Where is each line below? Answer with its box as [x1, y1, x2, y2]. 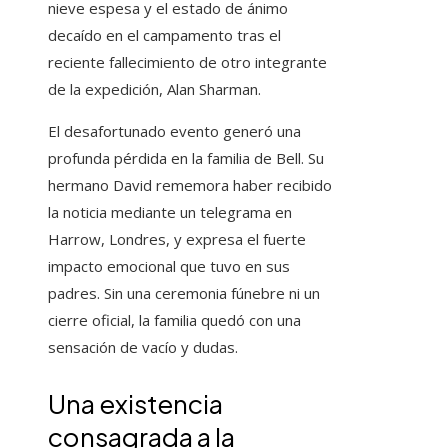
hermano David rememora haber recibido [48, 175, 332, 196]
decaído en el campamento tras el [48, 25, 281, 46]
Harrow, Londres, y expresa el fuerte [48, 229, 306, 250]
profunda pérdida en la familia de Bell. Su [48, 148, 324, 169]
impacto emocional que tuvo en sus [48, 256, 290, 277]
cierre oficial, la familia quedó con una [48, 310, 301, 331]
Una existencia [48, 387, 223, 421]
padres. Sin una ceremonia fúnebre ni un [48, 283, 320, 304]
